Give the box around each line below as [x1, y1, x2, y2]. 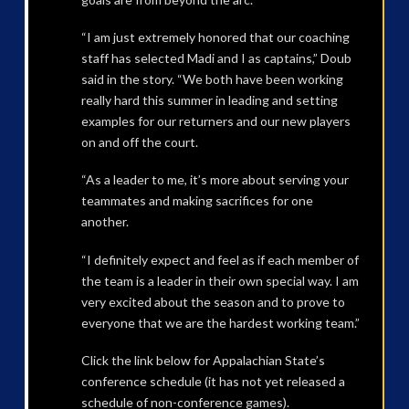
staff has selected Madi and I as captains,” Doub [80, 49, 351, 66]
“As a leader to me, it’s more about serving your [80, 172, 349, 188]
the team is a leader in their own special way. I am [80, 272, 359, 288]
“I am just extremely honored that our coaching [80, 28, 350, 45]
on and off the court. [80, 133, 198, 150]
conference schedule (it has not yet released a [80, 373, 345, 389]
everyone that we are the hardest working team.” [80, 314, 360, 330]
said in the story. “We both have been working [80, 70, 343, 87]
